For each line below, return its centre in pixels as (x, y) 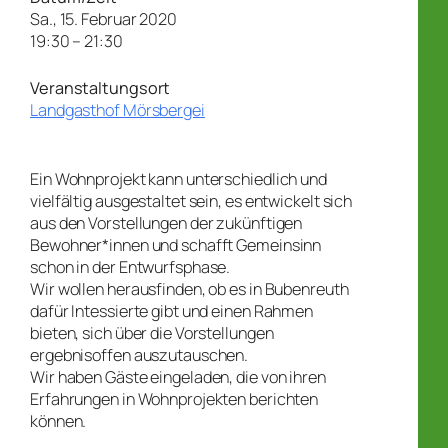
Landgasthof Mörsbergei (117, 110)
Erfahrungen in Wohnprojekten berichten (174, 399)
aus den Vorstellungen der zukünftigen (166, 223)
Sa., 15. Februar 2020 (103, 19)
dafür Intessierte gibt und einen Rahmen (172, 311)
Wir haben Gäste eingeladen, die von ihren (178, 377)
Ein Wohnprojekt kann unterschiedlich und (178, 179)
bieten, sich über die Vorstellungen (152, 333)
